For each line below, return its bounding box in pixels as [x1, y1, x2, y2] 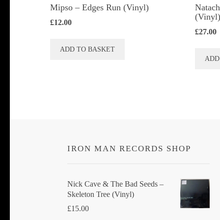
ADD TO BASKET [60, 46, 115, 54]
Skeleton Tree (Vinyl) [67, 190, 134, 199]
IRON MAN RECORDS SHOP [67, 144, 191, 154]
